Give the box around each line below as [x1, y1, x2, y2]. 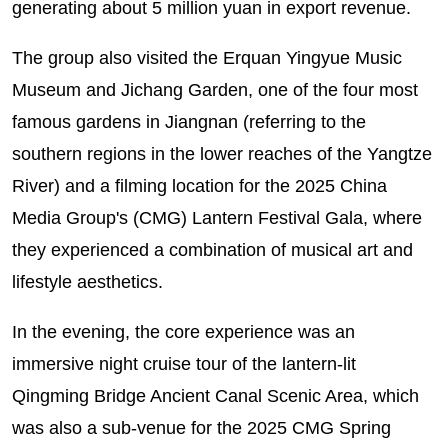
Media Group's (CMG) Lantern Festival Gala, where [11, 207, 422, 228]
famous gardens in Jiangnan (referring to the [11, 111, 366, 132]
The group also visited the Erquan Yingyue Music [11, 47, 402, 68]
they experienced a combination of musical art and [11, 239, 413, 260]
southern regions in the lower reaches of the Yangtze [11, 143, 432, 164]
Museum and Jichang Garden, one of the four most [11, 79, 418, 100]
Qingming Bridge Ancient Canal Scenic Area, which [11, 385, 419, 406]
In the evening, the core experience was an [11, 321, 355, 342]
